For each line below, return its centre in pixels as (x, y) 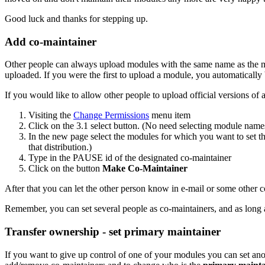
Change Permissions (111, 115)
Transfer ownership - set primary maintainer (113, 232)
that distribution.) (60, 147)
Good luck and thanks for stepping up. (76, 19)
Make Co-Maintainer (145, 169)
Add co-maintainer (51, 41)
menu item (170, 115)
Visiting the (51, 115)
